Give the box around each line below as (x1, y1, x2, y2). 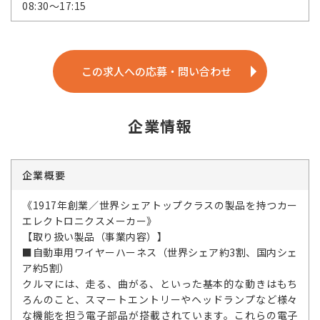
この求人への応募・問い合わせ (81, 64, 231, 79)
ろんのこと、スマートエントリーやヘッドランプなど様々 (22, 292, 298, 306)
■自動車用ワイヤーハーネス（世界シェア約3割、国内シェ (22, 245, 298, 259)
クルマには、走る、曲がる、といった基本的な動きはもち (22, 276, 298, 291)
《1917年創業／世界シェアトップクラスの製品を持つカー (22, 198, 298, 212)
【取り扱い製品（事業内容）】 (22, 229, 167, 244)
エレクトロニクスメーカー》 (22, 214, 157, 228)
